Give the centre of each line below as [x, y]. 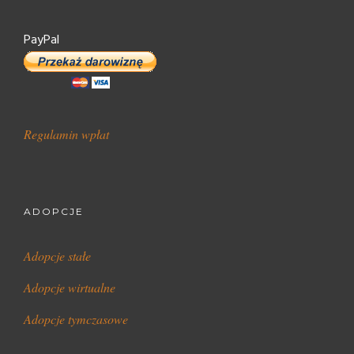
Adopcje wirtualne [70, 288]
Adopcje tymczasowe [76, 319]
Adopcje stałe [57, 256]
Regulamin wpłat [66, 134]
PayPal [41, 41]
